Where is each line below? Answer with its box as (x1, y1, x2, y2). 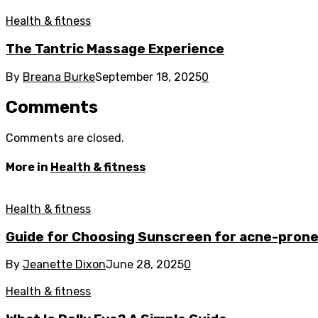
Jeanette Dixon (23, 258, 106, 272)
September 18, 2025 (95, 70, 202, 84)
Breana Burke (23, 70, 95, 84)
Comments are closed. (6, 131, 124, 146)
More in (6, 160, 50, 174)
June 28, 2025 (106, 258, 184, 272)
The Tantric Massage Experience (6, 40, 224, 57)
